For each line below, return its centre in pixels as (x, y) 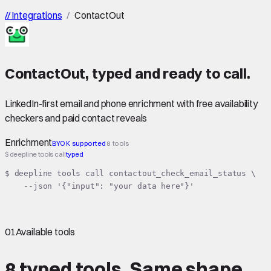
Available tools (45, 231)
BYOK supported (79, 143)
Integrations (36, 15)
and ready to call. (191, 73)
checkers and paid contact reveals (76, 118)
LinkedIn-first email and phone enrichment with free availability (131, 103)
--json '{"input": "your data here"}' (100, 186)
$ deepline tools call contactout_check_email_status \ (130, 174)
